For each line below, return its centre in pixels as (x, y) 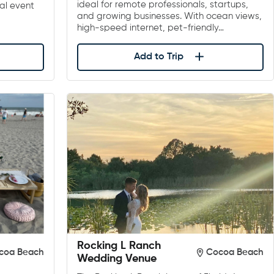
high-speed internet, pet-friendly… (150, 28)
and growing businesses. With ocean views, (169, 16)
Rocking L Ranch (119, 246)
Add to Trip (158, 57)
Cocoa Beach (235, 253)
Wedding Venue (117, 259)
